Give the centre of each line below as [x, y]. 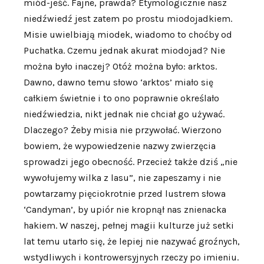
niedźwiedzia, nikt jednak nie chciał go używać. [124, 114]
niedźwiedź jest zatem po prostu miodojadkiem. [128, 19]
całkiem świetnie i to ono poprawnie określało [121, 98]
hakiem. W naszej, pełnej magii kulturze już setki [129, 226]
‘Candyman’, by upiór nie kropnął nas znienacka [125, 210]
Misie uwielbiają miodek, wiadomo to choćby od [128, 35]
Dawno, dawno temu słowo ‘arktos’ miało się [118, 82]
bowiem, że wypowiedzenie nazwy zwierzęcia [120, 146]
